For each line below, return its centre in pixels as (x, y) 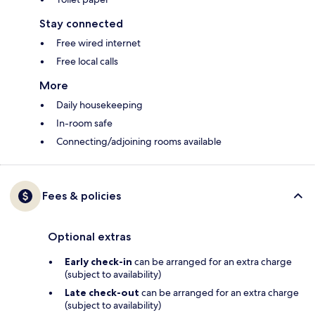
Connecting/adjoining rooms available (139, 142)
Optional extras (89, 237)
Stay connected (81, 24)
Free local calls (87, 62)
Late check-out (102, 293)
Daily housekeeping (99, 105)
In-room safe (84, 123)
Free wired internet (98, 43)
